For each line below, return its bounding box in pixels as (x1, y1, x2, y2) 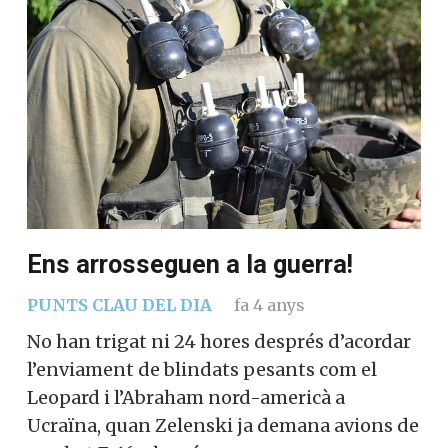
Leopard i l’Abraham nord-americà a (27, 385, 345, 409)
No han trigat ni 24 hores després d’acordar (27, 329, 411, 353)
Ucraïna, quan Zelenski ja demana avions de (27, 413, 419, 437)
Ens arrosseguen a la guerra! (27, 249, 353, 279)
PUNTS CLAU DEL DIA (27, 294, 212, 315)
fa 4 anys (233, 294, 305, 315)
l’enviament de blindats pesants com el (27, 357, 377, 381)
